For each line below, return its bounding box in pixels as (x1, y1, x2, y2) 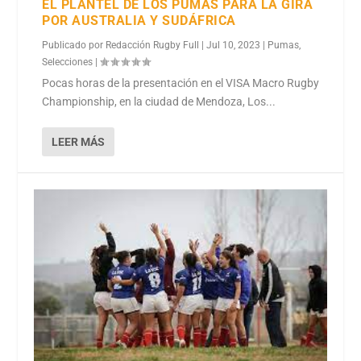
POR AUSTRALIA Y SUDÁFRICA (42, 12, 236, 28)
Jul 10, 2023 (206, 39, 261, 51)
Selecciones (42, 56, 93, 68)
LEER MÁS (52, 135, 106, 148)
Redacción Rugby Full (106, 39, 200, 51)
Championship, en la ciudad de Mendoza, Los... (42, 94, 276, 108)
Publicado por (42, 39, 106, 51)
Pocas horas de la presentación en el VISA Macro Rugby (42, 76, 320, 89)
